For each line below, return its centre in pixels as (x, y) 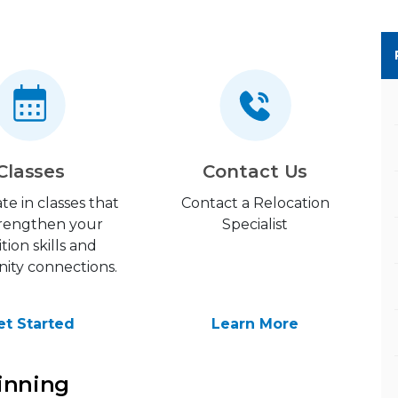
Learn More (255, 324)
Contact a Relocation (255, 203)
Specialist (255, 224)
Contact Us (255, 171)
